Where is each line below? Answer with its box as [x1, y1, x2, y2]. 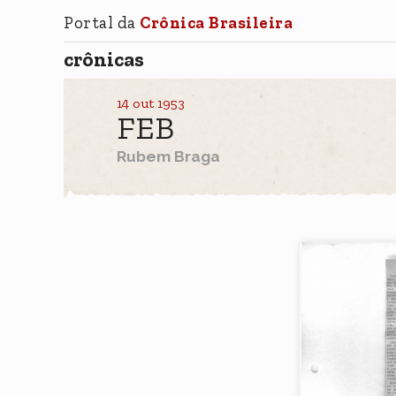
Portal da [64, 11, 140, 33]
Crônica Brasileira [140, 11, 293, 33]
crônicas [64, 47, 144, 72]
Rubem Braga [117, 147, 220, 165]
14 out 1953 [117, 94, 185, 111]
